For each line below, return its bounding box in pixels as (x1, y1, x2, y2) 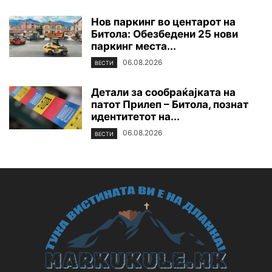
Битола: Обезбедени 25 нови (91, 28, 238, 41)
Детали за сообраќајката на (91, 86, 236, 99)
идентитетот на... (91, 110, 180, 123)
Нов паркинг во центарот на (91, 16, 236, 29)
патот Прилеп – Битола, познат (91, 98, 248, 111)
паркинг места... (91, 40, 176, 53)
